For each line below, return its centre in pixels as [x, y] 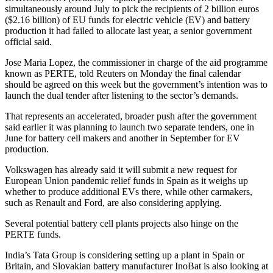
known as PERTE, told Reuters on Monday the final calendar [123, 73]
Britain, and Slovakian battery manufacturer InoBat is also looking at [136, 266]
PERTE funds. [33, 234]
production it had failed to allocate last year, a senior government [128, 30]
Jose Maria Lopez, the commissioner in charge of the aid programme [136, 62]
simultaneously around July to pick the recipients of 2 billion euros [132, 9]
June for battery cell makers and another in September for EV [122, 138]
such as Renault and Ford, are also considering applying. [113, 202]
